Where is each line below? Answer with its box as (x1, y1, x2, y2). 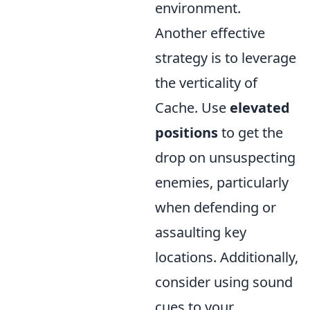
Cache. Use (155, 98, 230, 118)
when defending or (155, 198, 276, 217)
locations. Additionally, (155, 248, 298, 267)
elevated (230, 98, 290, 118)
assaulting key (155, 223, 246, 242)
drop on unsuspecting (155, 148, 295, 167)
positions (155, 123, 218, 143)
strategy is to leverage (155, 48, 296, 68)
